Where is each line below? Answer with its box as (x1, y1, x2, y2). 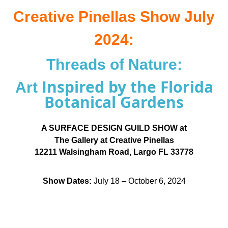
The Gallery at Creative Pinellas (54, 136, 174, 145)
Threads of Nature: (46, 56, 182, 73)
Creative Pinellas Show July (13, 8, 215, 25)
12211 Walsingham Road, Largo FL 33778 (35, 148, 193, 157)
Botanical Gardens (44, 92, 184, 113)
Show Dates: (42, 177, 92, 186)
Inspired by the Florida (41, 76, 213, 98)
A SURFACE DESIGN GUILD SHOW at (41, 124, 187, 133)
